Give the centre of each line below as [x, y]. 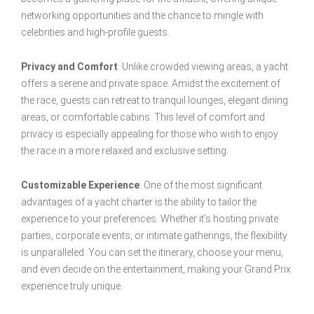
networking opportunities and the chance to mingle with [142, 16]
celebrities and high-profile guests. [95, 33]
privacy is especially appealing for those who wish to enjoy [150, 134]
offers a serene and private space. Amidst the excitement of [151, 84]
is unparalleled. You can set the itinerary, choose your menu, [152, 253]
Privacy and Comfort [69, 67]
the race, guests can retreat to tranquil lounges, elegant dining [155, 101]
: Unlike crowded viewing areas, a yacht [203, 67]
